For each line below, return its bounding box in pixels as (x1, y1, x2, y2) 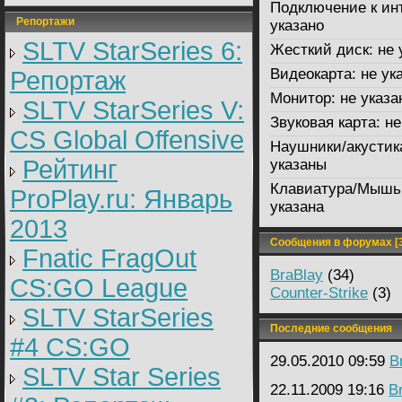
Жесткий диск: (270, 41, 373, 58)
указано (270, 17, 324, 34)
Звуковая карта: (270, 114, 380, 131)
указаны (270, 156, 327, 173)
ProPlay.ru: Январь (10, 185, 232, 214)
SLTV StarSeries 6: (22, 37, 242, 66)
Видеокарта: (270, 66, 356, 83)
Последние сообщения (259, 322, 392, 335)
